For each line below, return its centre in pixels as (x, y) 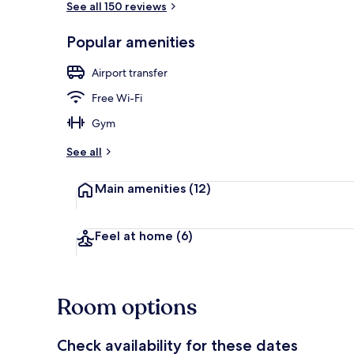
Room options (127, 307)
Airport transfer (130, 72)
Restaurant (318, 50)
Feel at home (136, 235)
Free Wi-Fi (117, 98)
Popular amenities (131, 41)
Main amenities (142, 188)
